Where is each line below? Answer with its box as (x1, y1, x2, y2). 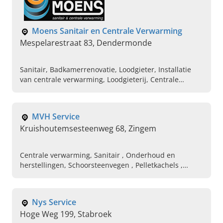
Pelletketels (20, 170, 58, 180)
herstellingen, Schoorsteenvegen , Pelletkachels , (20, 160, 183, 170)
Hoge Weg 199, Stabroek (20, 209, 111, 220)
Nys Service (32, 197, 76, 208)
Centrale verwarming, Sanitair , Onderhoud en (20, 150, 122, 160)
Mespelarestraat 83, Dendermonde (20, 37, 152, 49)
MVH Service (32, 111, 80, 122)
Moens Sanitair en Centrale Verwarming (32, 25, 182, 37)
